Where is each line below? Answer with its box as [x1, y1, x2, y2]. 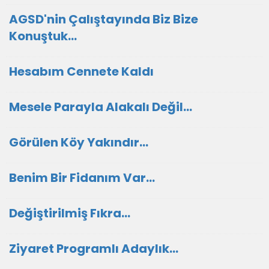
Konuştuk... [9, 28, 77, 44]
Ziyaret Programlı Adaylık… [9, 240, 178, 257]
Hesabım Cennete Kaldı [9, 63, 154, 80]
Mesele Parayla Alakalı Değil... [9, 98, 192, 115]
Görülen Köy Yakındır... [9, 134, 148, 151]
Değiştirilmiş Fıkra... [9, 205, 130, 222]
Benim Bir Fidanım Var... [9, 169, 155, 186]
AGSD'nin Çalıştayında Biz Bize [9, 11, 198, 28]
